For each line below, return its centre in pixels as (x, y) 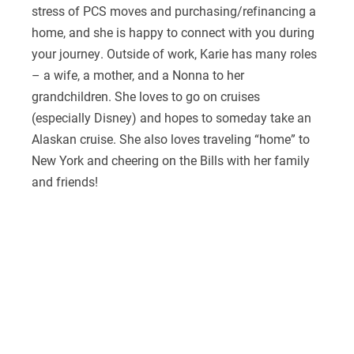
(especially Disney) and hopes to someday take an (171, 117)
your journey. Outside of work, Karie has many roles (174, 53)
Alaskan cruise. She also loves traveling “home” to (170, 138)
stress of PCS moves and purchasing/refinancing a (173, 10)
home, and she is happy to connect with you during (173, 32)
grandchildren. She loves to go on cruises (145, 96)
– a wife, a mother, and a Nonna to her (137, 74)
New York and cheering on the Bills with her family (170, 160)
